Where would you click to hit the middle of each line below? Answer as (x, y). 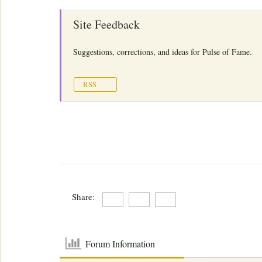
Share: (83, 196)
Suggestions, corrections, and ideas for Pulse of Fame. (163, 52)
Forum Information (120, 243)
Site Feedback (106, 24)
